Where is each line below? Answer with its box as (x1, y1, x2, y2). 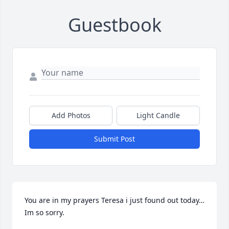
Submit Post (94, 134, 135, 144)
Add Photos (51, 110, 90, 121)
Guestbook (67, 12, 162, 38)
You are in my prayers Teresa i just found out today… (25, 195, 204, 205)
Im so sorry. (25, 208, 64, 218)
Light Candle (136, 110, 180, 121)
